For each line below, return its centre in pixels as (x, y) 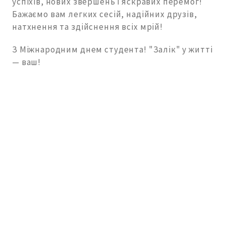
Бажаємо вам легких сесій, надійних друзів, (105, 14)
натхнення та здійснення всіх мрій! (88, 27)
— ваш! (27, 62)
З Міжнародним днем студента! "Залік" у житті (112, 50)
